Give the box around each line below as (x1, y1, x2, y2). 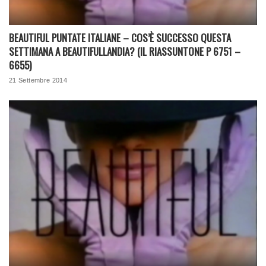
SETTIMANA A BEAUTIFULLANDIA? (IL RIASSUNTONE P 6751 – (9, 43, 240, 59)
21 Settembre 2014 (9, 76, 68, 84)
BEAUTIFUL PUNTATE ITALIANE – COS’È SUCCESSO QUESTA (9, 30, 231, 45)
